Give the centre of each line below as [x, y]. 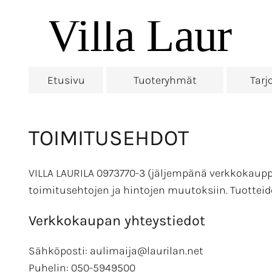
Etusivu [66, 80]
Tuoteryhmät [165, 80]
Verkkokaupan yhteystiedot [117, 220]
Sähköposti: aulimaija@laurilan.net [116, 251]
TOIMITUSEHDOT [109, 138]
